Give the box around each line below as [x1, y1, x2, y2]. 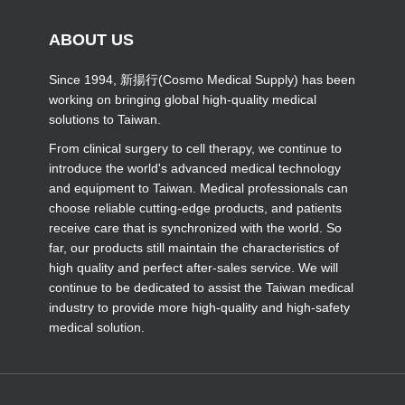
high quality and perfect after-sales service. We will [49, 260, 338, 275]
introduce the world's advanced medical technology [49, 161, 341, 175]
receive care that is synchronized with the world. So [49, 221, 342, 235]
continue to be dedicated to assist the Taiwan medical [49, 280, 353, 295]
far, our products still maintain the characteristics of [49, 240, 339, 255]
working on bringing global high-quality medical [49, 92, 316, 107]
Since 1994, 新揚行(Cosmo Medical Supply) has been [49, 72, 355, 87]
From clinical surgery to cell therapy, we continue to [49, 141, 342, 155]
